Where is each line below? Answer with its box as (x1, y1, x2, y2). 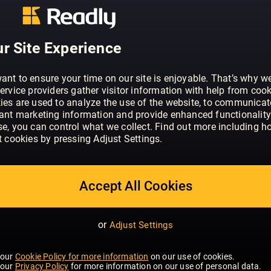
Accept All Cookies (79, 178, 192, 194)
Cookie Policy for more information (15, 251, 149, 261)
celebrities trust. (87, 57, 164, 70)
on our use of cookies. (148, 251, 235, 261)
